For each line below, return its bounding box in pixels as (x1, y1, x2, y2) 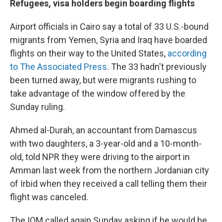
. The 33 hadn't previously (107, 61, 207, 72)
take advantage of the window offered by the (10, 88, 185, 99)
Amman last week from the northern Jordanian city (10, 165, 209, 175)
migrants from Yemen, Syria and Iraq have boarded (10, 35, 207, 45)
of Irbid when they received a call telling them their (10, 178, 207, 189)
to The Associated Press (10, 61, 107, 72)
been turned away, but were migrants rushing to (10, 75, 196, 85)
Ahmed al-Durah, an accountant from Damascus (10, 125, 197, 135)
